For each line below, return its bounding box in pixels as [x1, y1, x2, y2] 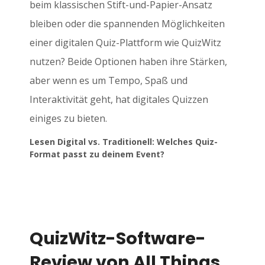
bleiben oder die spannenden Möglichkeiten [30, 17, 225, 30]
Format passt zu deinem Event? [30, 148, 164, 160]
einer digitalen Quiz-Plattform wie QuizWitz [30, 35, 221, 49]
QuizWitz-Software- [30, 226, 206, 250]
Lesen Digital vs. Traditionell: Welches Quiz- [30, 135, 218, 147]
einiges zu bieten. [30, 111, 107, 125]
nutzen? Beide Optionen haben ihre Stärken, [30, 54, 227, 68]
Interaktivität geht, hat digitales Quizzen [30, 92, 208, 106]
